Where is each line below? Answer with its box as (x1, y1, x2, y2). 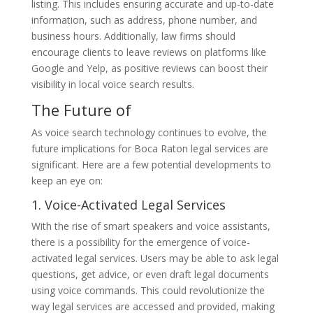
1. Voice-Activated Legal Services (31, 196, 226, 213)
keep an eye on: (31, 173, 103, 187)
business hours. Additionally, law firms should (31, 29, 235, 43)
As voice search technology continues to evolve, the (31, 125, 267, 139)
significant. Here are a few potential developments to (31, 157, 271, 171)
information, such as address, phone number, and (31, 13, 257, 27)
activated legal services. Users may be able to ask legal (31, 251, 279, 265)
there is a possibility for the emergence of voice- (31, 235, 250, 249)
